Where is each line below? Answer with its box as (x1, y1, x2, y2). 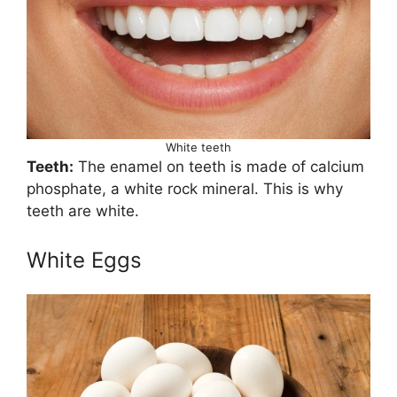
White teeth (166, 139, 231, 154)
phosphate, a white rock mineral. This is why (27, 179, 343, 198)
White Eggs (27, 247, 142, 274)
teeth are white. (27, 201, 139, 220)
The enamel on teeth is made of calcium (74, 157, 364, 175)
